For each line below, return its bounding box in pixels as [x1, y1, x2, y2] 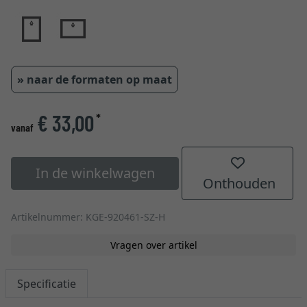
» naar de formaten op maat [17, 72, 172, 87]
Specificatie [17, 276, 76, 291]
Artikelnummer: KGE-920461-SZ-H [11, 210, 165, 223]
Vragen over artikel [110, 238, 197, 251]
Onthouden [199, 174, 276, 193]
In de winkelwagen [35, 164, 155, 182]
